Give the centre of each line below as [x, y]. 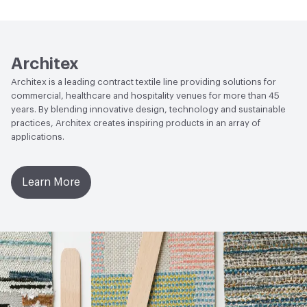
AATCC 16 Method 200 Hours [156, 13]
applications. [38, 136]
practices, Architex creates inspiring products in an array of [136, 123]
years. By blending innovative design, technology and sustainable [148, 109]
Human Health [42, 9]
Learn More [51, 182]
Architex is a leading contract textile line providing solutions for [144, 82]
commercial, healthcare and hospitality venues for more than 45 [145, 95]
